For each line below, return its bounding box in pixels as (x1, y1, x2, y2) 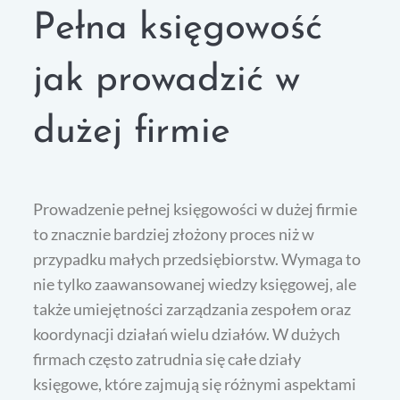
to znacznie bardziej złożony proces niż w (33, 224, 315, 245)
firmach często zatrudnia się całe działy (33, 349, 302, 370)
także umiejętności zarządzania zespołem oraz (33, 299, 352, 320)
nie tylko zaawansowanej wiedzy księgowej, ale (33, 274, 357, 295)
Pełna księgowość (33, 10, 323, 49)
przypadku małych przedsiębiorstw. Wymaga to (33, 249, 362, 270)
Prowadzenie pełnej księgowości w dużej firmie (33, 199, 358, 220)
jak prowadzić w (33, 62, 301, 101)
